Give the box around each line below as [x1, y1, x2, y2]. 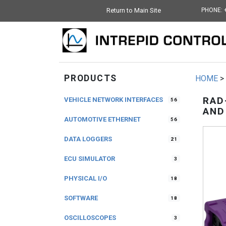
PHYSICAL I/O [64, 175, 107, 182]
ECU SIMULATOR [64, 155, 115, 162]
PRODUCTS [64, 73, 118, 83]
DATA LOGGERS [64, 135, 112, 143]
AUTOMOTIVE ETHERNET [64, 116, 141, 123]
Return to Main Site [106, 7, 161, 14]
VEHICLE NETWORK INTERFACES [64, 96, 163, 103]
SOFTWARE [64, 194, 98, 202]
